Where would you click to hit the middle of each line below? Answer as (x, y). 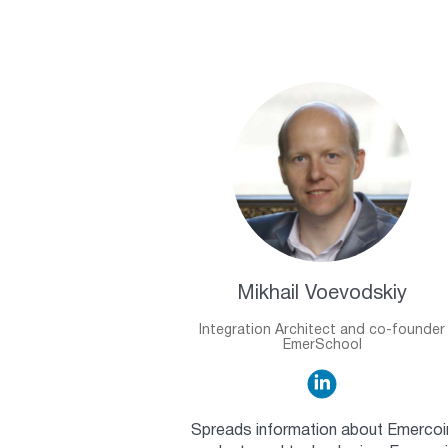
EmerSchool (322, 346)
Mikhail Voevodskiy (322, 294)
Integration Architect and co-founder (322, 331)
